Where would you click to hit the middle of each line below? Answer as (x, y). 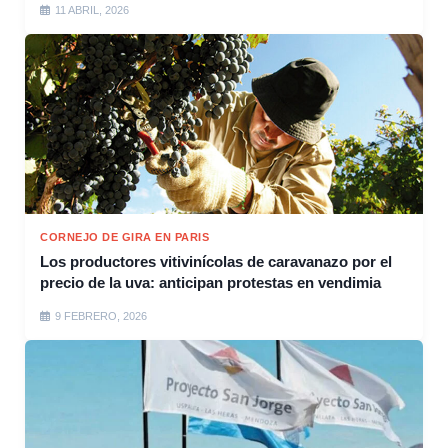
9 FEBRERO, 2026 (101, 316)
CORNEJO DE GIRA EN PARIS (124, 237)
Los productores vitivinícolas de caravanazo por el (216, 262)
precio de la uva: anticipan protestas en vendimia (210, 283)
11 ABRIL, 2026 (92, 10)
